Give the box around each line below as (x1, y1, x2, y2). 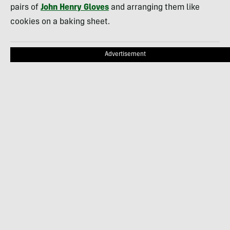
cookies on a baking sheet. (10, 18, 110, 27)
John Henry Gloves (41, 4, 109, 12)
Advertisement (105, 51, 146, 58)
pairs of (10, 4, 41, 12)
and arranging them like (109, 4, 200, 12)
